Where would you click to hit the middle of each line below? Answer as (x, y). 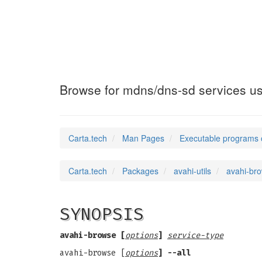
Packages (140, 171)
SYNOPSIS (102, 214)
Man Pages (143, 138)
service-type (195, 235)
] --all (174, 253)
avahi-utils (192, 171)
